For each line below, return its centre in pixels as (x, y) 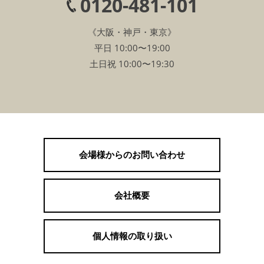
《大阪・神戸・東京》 (132, 32)
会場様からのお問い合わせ (132, 155)
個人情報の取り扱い (132, 236)
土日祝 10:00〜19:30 (132, 64)
